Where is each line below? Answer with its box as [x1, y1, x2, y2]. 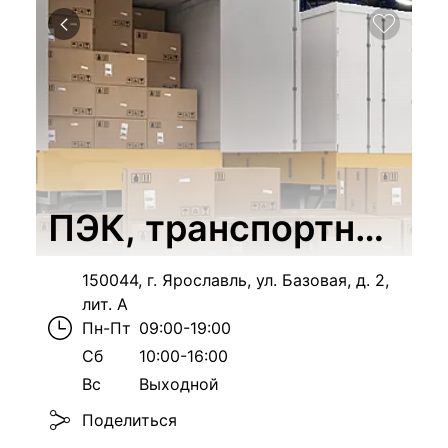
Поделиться [82, 410, 177, 430]
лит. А [82, 294, 128, 314]
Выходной [139, 374, 219, 394]
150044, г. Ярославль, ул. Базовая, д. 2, [82, 270, 389, 290]
